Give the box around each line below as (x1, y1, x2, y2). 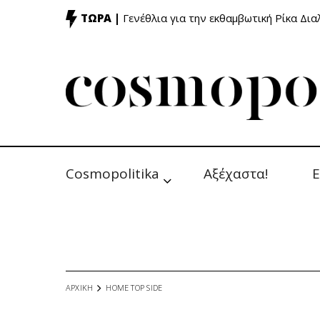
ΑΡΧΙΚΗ (66, 282, 94, 293)
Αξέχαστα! (204, 164, 268, 183)
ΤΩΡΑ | (81, 11, 120, 26)
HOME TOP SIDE (106, 282, 163, 293)
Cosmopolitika (66, 164, 159, 183)
